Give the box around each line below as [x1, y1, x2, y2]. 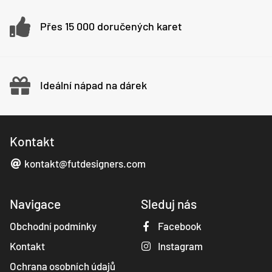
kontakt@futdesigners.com [22, 157, 146, 169]
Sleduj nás [141, 196, 197, 211]
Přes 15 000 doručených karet [40, 19, 182, 33]
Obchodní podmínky [10, 220, 97, 232]
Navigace [10, 196, 61, 211]
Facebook [156, 220, 202, 232]
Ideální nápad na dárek [40, 78, 147, 92]
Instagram [156, 240, 203, 252]
